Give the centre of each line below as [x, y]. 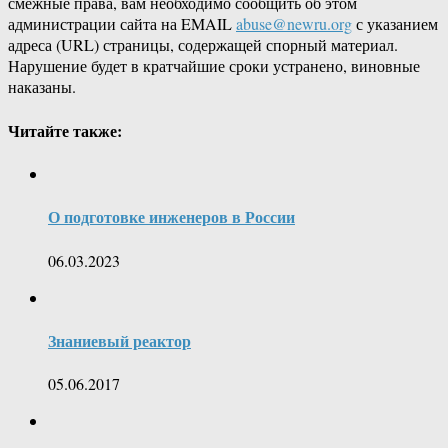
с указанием [395, 24]
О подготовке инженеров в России [171, 217]
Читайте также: [65, 130]
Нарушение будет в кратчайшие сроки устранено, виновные [214, 66]
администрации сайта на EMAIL [122, 24]
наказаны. [42, 87]
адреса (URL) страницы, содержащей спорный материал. [203, 45]
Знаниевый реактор [119, 340]
